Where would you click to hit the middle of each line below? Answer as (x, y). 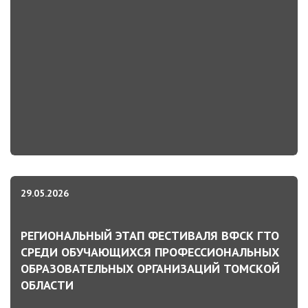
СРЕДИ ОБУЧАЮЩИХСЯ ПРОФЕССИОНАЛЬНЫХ (150, 252)
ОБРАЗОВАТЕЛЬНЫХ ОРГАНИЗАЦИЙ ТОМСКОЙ (150, 268)
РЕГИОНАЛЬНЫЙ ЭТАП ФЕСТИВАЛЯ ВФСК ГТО (150, 235)
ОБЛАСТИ (47, 285)
